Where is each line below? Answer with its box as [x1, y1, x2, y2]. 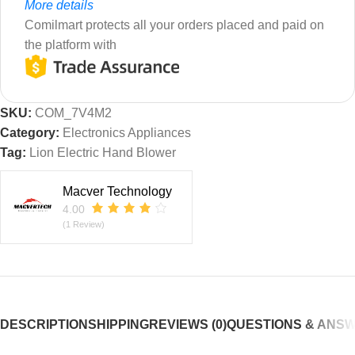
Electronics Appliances [63, 125, 191, 139]
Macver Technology [63, 184, 172, 198]
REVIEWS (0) [149, 317, 227, 331]
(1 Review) [63, 219, 105, 229]
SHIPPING [88, 317, 149, 331]
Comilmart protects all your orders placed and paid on [25, 18, 324, 32]
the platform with [25, 38, 116, 52]
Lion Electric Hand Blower [29, 145, 176, 159]
